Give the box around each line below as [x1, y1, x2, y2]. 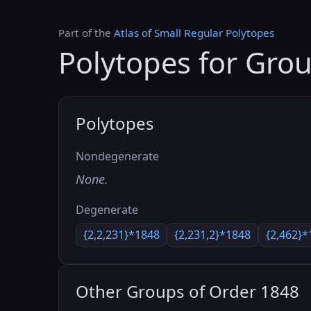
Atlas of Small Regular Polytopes [114, 26, 274, 40]
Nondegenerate [76, 149, 159, 165]
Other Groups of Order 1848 [76, 280, 299, 303]
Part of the [58, 26, 114, 40]
